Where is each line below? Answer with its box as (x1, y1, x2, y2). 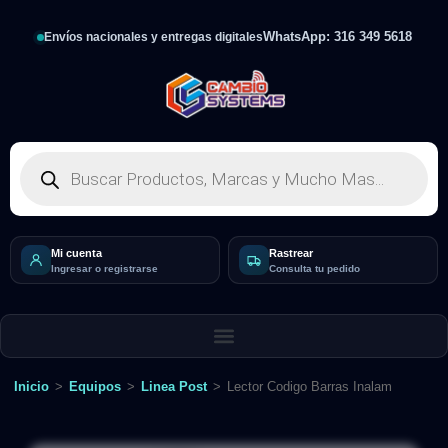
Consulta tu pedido (269, 262, 360, 274)
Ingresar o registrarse (51, 262, 158, 274)
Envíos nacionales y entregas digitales (43, 31, 263, 43)
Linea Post (141, 379, 207, 394)
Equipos (69, 379, 121, 394)
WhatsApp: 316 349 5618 (262, 29, 412, 44)
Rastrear (269, 246, 313, 259)
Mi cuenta (51, 246, 102, 259)
